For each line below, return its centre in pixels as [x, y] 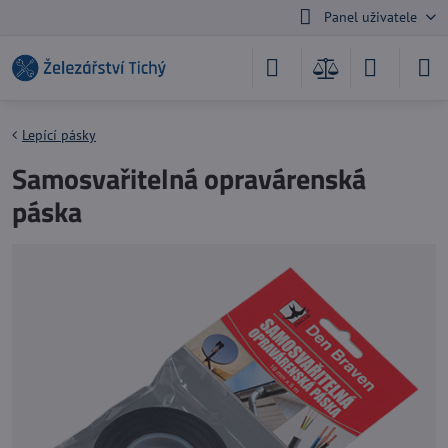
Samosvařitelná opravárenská [189, 178]
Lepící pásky [59, 135]
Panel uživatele [370, 17]
